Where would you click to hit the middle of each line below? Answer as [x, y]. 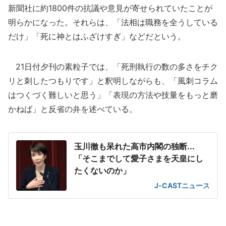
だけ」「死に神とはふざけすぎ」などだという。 [97, 36]
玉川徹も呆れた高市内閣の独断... [134, 146]
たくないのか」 [102, 171]
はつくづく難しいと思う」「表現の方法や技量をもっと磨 [113, 95]
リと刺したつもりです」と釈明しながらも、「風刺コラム [113, 81]
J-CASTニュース [182, 185]
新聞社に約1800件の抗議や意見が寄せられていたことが [110, 8]
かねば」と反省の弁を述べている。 [73, 109]
